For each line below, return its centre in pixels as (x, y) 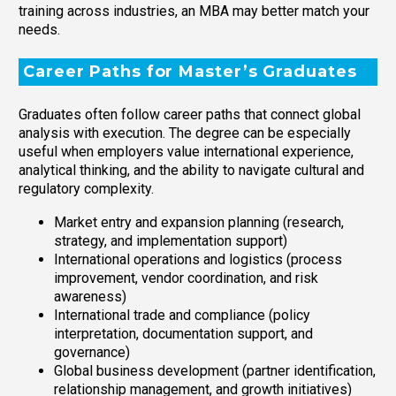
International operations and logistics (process (198, 260)
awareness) (90, 297)
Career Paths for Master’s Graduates (190, 71)
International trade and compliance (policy (182, 316)
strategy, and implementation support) (171, 241)
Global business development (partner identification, (215, 371)
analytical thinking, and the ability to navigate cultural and (191, 170)
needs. (39, 30)
